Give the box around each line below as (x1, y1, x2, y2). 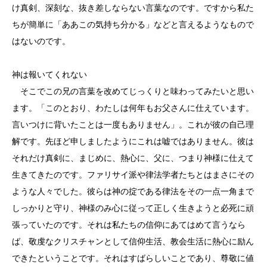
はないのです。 (12, 36, 70, 46)
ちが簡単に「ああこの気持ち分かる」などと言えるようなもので (12, 20, 254, 29)
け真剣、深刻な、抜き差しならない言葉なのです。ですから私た (12, 3, 254, 13)
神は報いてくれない (12, 70, 87, 79)
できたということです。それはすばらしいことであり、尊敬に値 (12, 253, 254, 263)
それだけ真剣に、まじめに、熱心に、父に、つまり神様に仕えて (12, 153, 254, 163)
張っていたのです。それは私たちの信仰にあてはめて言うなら (12, 220, 246, 229)
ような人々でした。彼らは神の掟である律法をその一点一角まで (12, 187, 254, 196)
